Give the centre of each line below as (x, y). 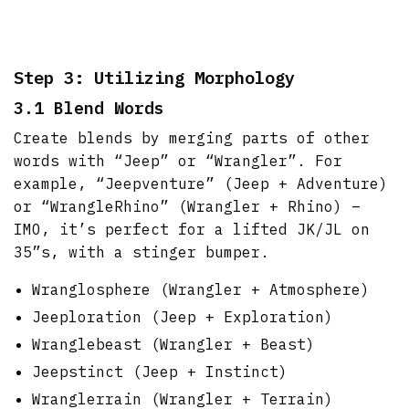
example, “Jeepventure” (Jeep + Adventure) (201, 183)
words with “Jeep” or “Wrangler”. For (178, 160)
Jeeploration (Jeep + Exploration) (183, 316)
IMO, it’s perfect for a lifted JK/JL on (192, 229)
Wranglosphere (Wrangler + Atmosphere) (201, 289)
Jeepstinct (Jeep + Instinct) (160, 371)
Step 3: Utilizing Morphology (154, 77)
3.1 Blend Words (89, 108)
